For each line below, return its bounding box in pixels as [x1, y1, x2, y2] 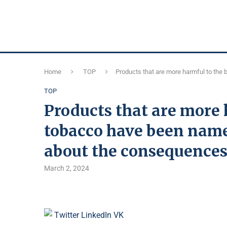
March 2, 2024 [44, 164, 89, 173]
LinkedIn [81, 210, 113, 220]
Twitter [54, 210, 81, 220]
